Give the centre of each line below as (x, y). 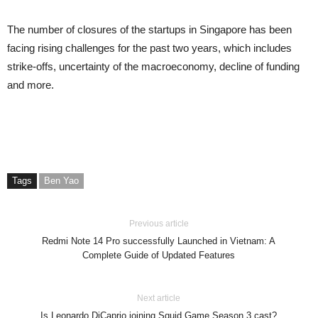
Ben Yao (61, 180)
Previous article (159, 223)
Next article (159, 298)
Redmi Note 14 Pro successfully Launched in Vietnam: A (159, 241)
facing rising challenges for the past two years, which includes (149, 48)
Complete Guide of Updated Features (159, 255)
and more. (32, 84)
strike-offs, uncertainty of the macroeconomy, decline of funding (153, 66)
